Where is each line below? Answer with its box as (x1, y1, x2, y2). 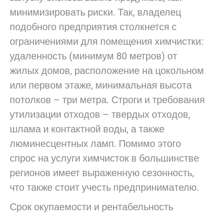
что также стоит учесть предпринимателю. (10, 182, 199, 193)
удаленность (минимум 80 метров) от (10, 50, 177, 62)
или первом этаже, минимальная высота (10, 79, 192, 91)
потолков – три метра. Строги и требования (10, 94, 205, 106)
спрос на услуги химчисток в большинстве (10, 152, 199, 164)
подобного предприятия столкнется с (10, 21, 177, 33)
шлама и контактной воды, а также (10, 123, 164, 135)
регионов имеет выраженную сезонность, (10, 167, 194, 179)
